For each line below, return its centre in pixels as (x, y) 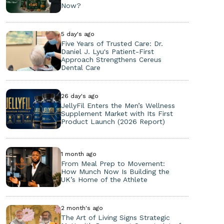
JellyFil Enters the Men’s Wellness (118, 105)
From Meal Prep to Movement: (113, 163)
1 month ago (78, 154)
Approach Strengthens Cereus (111, 59)
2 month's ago (82, 208)
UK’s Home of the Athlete (104, 179)
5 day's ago (77, 34)
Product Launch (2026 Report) (113, 121)
